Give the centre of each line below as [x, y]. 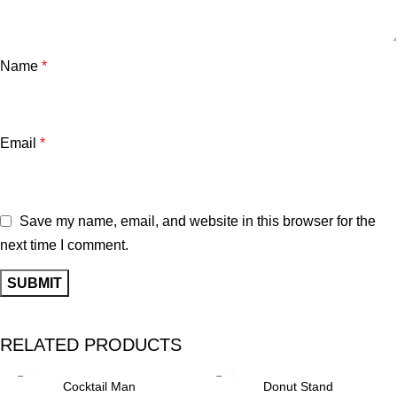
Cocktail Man [99, 386]
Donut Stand [298, 386]
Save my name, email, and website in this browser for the [198, 222]
